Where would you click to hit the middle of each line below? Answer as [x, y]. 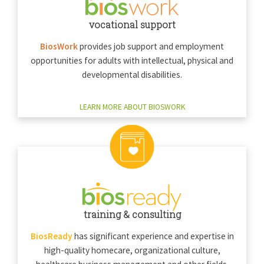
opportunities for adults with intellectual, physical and [132, 61]
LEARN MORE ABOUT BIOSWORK [132, 107]
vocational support [132, 25]
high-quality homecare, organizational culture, [132, 250]
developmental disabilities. [132, 75]
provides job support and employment [151, 47]
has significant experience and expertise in [153, 236]
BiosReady [51, 236]
